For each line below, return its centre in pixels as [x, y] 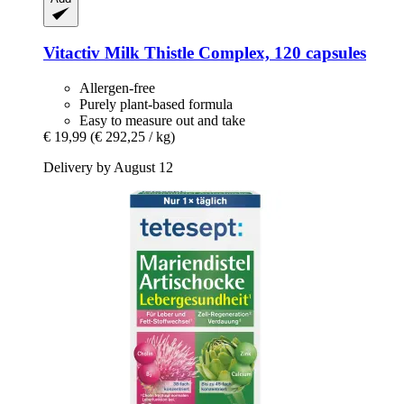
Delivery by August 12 [108, 168]
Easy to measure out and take [162, 121]
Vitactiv [72, 53]
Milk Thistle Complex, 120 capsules [233, 53]
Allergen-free [117, 88]
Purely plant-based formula [156, 105]
